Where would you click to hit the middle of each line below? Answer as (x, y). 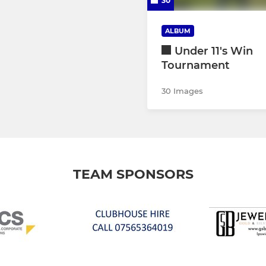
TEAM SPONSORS (133, 175)
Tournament (196, 66)
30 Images (182, 91)
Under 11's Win (214, 51)
